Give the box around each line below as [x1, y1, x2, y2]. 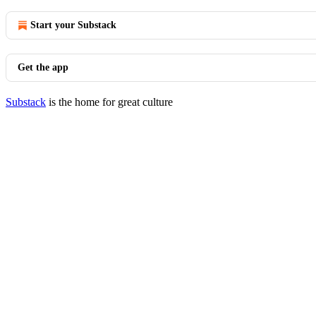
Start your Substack [30, 20, 116, 30]
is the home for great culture [46, 96, 173, 108]
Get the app [18, 62, 68, 73]
